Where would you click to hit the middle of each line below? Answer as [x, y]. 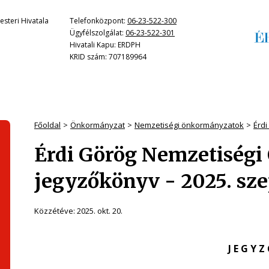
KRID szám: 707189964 [108, 57]
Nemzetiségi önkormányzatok [189, 125]
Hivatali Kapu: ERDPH [105, 45]
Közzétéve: [56, 211]
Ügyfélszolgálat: [98, 33]
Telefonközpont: [98, 21]
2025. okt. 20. [100, 211]
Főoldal [47, 125]
